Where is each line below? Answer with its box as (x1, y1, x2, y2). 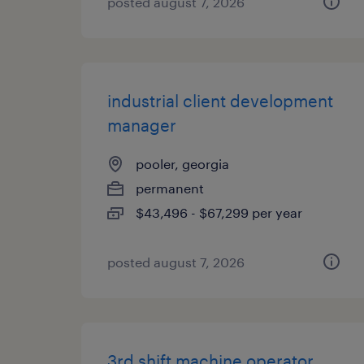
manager (107, 115, 176, 135)
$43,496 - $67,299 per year (136, 205, 302, 220)
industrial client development (107, 91, 333, 110)
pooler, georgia (136, 156, 229, 171)
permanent (136, 180, 204, 196)
